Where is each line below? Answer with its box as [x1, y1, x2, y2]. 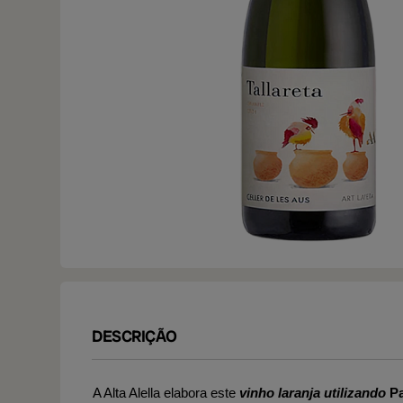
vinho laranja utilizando [239, 385, 390, 400]
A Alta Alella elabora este [93, 385, 239, 400]
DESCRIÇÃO [92, 326, 177, 346]
